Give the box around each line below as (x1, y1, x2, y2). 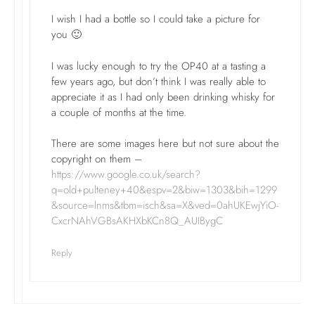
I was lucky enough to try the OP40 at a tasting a (51, 58, 266, 74)
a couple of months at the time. (51, 104, 186, 120)
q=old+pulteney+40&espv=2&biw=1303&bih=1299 (51, 182, 277, 198)
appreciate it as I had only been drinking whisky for (51, 89, 275, 105)
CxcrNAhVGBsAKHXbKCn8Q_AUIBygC (51, 213, 223, 229)
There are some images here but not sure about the (51, 136, 279, 151)
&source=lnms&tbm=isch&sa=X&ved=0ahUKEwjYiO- (51, 198, 278, 213)
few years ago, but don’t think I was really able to (51, 73, 266, 89)
